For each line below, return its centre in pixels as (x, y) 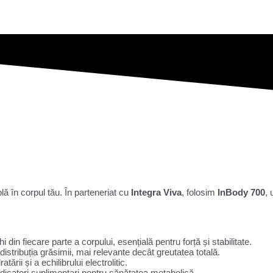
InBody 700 (241, 192)
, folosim (200, 192)
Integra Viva (156, 192)
